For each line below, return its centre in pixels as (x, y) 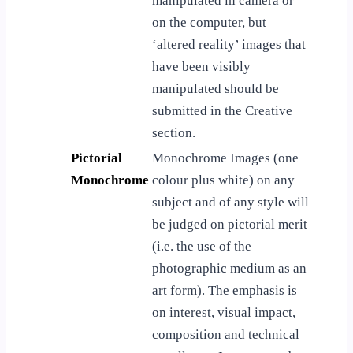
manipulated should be (216, 88)
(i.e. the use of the (202, 246)
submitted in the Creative (222, 110)
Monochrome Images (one (225, 158)
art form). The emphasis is (225, 290)
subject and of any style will (230, 202)
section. (174, 132)
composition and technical (226, 334)
